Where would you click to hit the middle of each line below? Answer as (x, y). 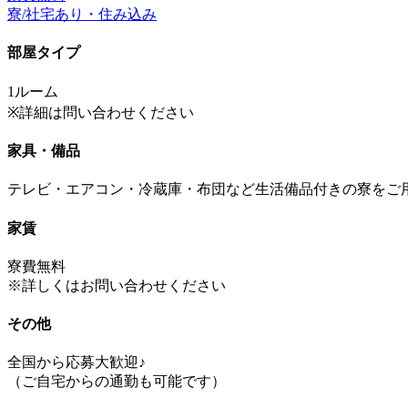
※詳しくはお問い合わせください (117, 285)
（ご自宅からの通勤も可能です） (117, 382)
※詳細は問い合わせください (101, 112)
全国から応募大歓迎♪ (76, 362)
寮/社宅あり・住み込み (82, 15)
